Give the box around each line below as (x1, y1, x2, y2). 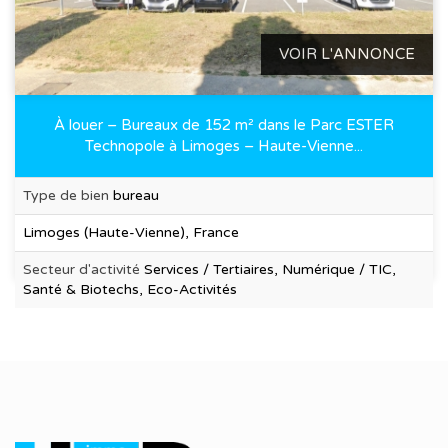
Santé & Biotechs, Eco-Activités (23, 280, 237, 298)
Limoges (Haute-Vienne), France (23, 223, 239, 241)
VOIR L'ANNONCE (279, 44, 415, 63)
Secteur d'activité (23, 260, 144, 278)
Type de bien (23, 186, 113, 204)
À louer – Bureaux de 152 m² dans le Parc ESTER (54, 115, 394, 134)
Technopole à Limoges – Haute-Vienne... (85, 136, 363, 155)
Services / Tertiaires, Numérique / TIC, (144, 260, 396, 278)
